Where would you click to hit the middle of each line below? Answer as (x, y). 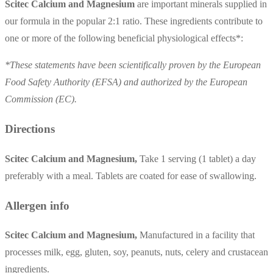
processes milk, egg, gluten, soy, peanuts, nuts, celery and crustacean (136, 252)
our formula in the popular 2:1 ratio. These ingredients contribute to (134, 21)
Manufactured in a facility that (197, 235)
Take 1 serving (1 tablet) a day (198, 158)
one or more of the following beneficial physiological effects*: (124, 38)
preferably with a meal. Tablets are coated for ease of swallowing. (131, 175)
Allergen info (37, 205)
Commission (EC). (41, 99)
